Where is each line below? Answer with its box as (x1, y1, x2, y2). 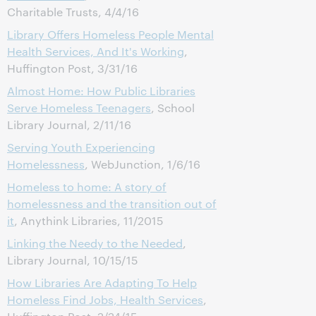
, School (151, 100, 195, 115)
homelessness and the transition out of (7, 196, 217, 211)
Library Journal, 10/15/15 (7, 253, 138, 267)
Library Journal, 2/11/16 (7, 117, 131, 132)
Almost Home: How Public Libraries (7, 83, 195, 98)
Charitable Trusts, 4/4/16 (7, 4, 139, 19)
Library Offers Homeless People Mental (7, 27, 214, 42)
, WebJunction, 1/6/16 (85, 157, 200, 171)
